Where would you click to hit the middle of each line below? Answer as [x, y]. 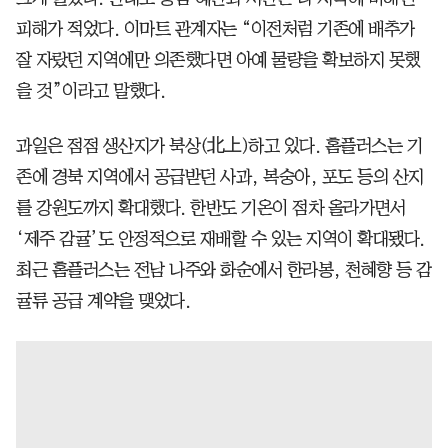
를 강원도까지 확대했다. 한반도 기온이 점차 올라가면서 [210, 207]
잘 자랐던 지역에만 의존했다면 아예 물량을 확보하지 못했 [218, 59]
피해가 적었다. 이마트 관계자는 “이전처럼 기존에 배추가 [215, 28]
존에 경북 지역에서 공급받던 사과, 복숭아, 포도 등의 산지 [220, 176]
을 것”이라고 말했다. [90, 90]
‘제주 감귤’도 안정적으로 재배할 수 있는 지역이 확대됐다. [220, 238]
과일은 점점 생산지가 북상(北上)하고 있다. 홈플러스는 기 [219, 145]
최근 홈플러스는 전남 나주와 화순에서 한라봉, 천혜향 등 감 [224, 269]
